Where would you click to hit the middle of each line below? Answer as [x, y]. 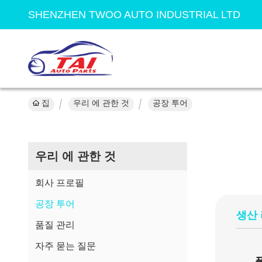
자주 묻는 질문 [65, 246]
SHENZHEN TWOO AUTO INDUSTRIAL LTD [134, 15]
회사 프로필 [60, 183]
